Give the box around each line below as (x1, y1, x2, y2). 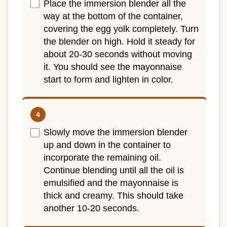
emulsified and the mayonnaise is (44, 178, 178, 188)
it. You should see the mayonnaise (44, 61, 182, 72)
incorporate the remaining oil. (44, 153, 161, 163)
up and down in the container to (44, 140, 171, 150)
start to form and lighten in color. (44, 74, 173, 85)
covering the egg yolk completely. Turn (44, 23, 199, 34)
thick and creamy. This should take (44, 191, 183, 201)
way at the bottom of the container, (44, 11, 183, 21)
